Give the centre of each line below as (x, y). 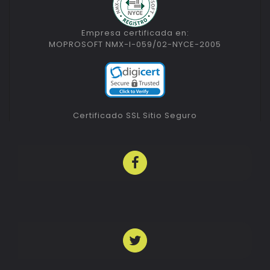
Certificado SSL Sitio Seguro (135, 115)
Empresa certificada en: (135, 33)
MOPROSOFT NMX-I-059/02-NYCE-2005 (135, 44)
